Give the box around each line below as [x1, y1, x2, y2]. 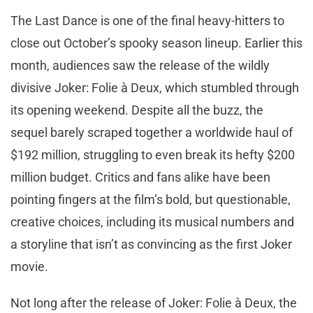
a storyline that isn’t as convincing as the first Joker [10, 236, 292, 252]
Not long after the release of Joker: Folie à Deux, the [10, 295, 297, 310]
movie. [10, 259, 48, 274]
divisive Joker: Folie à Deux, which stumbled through [10, 80, 299, 95]
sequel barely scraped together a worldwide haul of [10, 124, 293, 140]
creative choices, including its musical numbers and [10, 214, 294, 229]
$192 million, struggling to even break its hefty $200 [10, 147, 295, 162]
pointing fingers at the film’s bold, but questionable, [10, 191, 291, 207]
